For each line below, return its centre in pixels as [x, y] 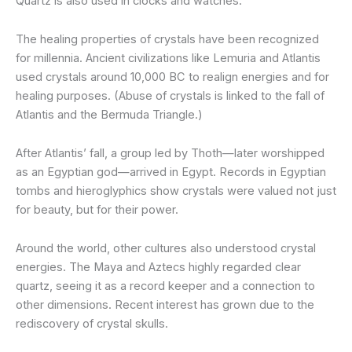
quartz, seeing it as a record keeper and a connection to [165, 286]
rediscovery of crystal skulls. [92, 323]
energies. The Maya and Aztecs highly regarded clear [158, 267]
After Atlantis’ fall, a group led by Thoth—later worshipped [170, 153]
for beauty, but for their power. [97, 209]
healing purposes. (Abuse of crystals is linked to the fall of [170, 95]
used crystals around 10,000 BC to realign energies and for [172, 77]
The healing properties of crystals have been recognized [167, 39]
